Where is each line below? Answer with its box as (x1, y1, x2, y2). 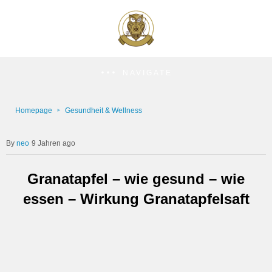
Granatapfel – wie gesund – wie (27, 170, 245, 187)
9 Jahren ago (32, 139, 75, 148)
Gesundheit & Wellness (65, 106, 142, 115)
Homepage (15, 106, 52, 115)
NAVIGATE (122, 69, 172, 77)
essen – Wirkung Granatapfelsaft (22, 190, 250, 207)
